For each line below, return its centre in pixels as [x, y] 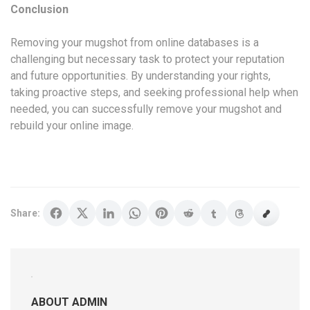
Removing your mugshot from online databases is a [135, 42]
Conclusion [39, 9]
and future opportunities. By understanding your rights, [140, 75]
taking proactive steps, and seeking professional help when [154, 92]
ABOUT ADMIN [69, 302]
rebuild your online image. [72, 125]
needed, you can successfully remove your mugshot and [146, 109]
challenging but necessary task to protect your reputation [147, 59]
